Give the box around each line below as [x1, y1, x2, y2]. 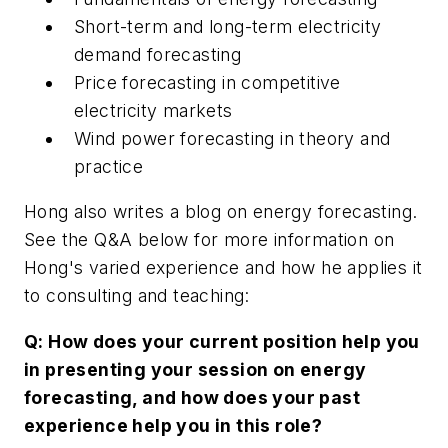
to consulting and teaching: [24, 285, 250, 307]
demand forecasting [74, 43, 242, 65]
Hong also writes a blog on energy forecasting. [24, 201, 418, 223]
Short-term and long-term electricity [74, 15, 382, 37]
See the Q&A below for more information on [24, 229, 395, 251]
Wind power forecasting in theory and [74, 127, 391, 149]
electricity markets [74, 99, 233, 121]
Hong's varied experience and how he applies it [24, 257, 423, 279]
